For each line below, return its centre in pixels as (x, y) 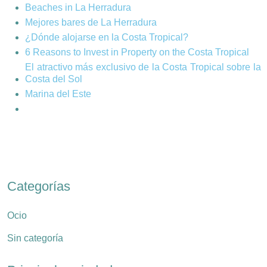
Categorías (39, 187)
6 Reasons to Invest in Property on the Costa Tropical (137, 52)
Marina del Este (58, 94)
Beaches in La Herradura (78, 8)
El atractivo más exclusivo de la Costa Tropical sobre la (143, 67)
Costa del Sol (54, 79)
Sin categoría (35, 238)
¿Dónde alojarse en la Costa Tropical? (107, 38)
